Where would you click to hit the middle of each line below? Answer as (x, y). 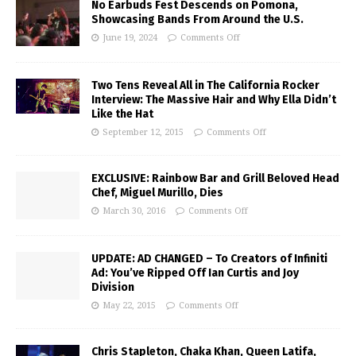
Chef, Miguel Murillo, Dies (157, 192)
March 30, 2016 (134, 211)
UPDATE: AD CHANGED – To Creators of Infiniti (209, 258)
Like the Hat (122, 114)
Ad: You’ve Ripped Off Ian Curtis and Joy (195, 273)
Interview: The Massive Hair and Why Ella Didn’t (214, 99)
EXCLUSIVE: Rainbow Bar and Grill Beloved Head (215, 178)
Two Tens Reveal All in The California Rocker (205, 85)
